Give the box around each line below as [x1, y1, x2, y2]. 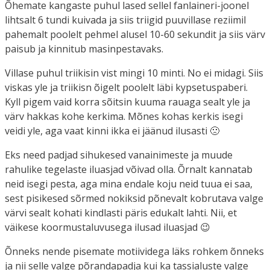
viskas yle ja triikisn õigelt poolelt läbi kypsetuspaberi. [5, 80, 248, 94]
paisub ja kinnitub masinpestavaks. [5, 42, 163, 55]
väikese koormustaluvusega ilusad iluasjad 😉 [5, 220, 210, 234]
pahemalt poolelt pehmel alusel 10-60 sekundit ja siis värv [5, 27, 265, 41]
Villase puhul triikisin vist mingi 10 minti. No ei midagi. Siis [5, 66, 263, 80]
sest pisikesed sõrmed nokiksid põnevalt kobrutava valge [5, 191, 263, 205]
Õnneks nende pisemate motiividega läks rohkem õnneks [5, 244, 264, 258]
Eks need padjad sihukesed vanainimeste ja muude [5, 148, 233, 162]
